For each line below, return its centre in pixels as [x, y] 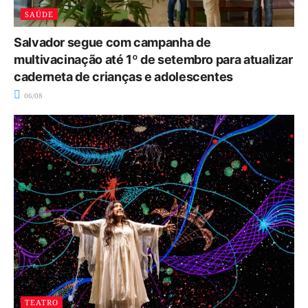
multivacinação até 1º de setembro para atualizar [153, 59]
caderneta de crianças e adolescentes [124, 76]
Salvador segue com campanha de [112, 42]
